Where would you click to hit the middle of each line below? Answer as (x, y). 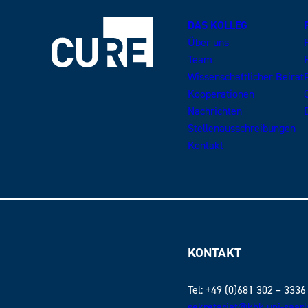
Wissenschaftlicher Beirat (246, 77)
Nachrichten (215, 112)
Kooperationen (221, 95)
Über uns (209, 43)
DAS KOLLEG (218, 26)
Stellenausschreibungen (242, 129)
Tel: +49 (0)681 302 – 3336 (247, 290)
